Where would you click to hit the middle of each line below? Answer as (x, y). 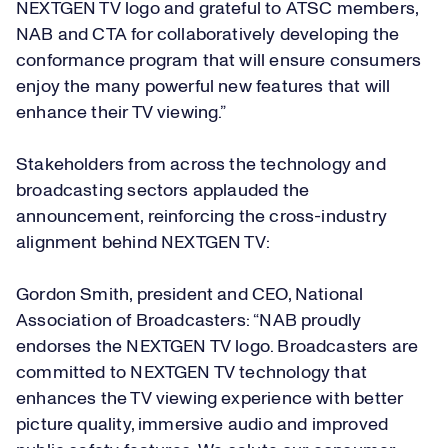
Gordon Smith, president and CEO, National (190, 295)
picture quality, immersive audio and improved (202, 425)
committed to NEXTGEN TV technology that (192, 373)
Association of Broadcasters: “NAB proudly (189, 321)
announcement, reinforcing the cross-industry (201, 217)
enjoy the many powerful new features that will (203, 87)
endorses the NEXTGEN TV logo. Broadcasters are (217, 347)
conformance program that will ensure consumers (219, 61)
